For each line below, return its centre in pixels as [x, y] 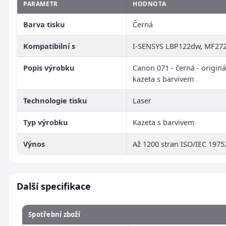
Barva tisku [44, 24]
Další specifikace [54, 186]
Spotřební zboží [54, 214]
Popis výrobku [49, 67]
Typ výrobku [46, 122]
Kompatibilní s [49, 46]
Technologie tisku [55, 100]
